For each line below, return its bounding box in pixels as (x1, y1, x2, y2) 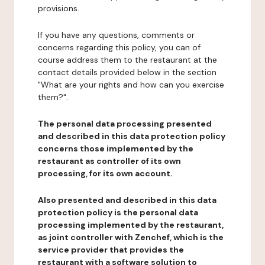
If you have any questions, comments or (38, 30, 195, 40)
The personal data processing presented (38, 118, 212, 129)
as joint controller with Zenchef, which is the (38, 232, 224, 243)
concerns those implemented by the (38, 143, 193, 154)
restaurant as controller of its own (38, 156, 181, 166)
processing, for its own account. (38, 168, 173, 179)
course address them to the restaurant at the (38, 54, 217, 65)
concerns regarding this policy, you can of (38, 42, 201, 53)
